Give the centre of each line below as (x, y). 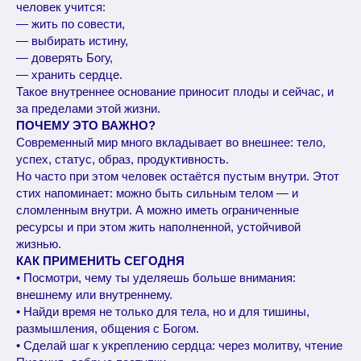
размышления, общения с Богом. (108, 328)
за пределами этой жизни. (88, 108)
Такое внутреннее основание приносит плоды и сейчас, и (175, 91)
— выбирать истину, (72, 41)
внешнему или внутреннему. (94, 295)
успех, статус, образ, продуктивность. (122, 159)
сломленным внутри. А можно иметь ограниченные (158, 210)
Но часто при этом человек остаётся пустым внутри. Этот (178, 176)
